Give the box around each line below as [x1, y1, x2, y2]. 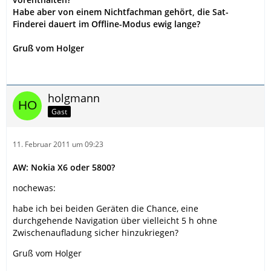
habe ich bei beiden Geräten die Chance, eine [13, 202, 198, 214]
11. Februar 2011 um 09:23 [13, 139, 103, 149]
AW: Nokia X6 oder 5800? [13, 161, 115, 173]
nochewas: [13, 181, 56, 194]
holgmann [48, 90, 100, 105]
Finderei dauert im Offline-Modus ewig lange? [13, 18, 200, 30]
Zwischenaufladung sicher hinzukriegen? [13, 226, 178, 238]
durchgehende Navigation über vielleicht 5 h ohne [13, 214, 217, 226]
